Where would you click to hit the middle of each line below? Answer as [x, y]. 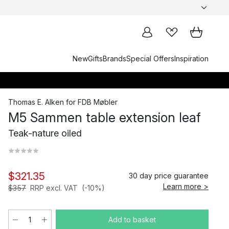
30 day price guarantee [169, 176]
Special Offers [150, 59]
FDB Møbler [98, 102]
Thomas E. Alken [36, 102]
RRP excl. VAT [54, 188]
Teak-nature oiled [45, 133]
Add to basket [132, 220]
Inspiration [191, 59]
